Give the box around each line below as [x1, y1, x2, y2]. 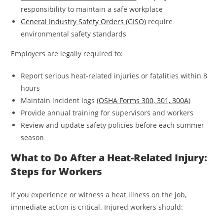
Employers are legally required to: [11, 49, 123, 59]
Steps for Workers [11, 165, 103, 179]
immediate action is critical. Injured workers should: [11, 202, 184, 212]
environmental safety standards [21, 29, 127, 39]
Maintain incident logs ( [21, 96, 99, 106]
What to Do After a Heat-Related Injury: [11, 151, 208, 165]
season [21, 133, 44, 143]
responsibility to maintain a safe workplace [21, 4, 163, 14]
